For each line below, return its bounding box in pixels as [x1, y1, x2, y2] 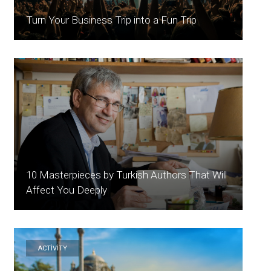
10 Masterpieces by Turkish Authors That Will [26, 169, 227, 181]
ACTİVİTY [38, 244, 68, 253]
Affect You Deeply [26, 184, 108, 197]
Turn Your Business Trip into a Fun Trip [26, 13, 197, 26]
